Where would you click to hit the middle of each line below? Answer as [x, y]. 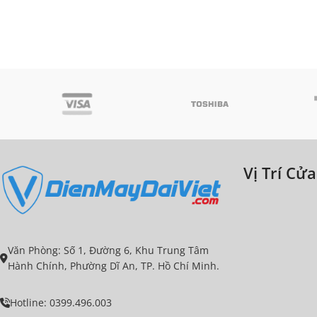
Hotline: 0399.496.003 [61, 302]
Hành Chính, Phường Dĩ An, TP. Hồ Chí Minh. [114, 265]
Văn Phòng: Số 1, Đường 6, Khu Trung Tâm [108, 250]
